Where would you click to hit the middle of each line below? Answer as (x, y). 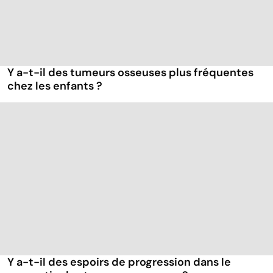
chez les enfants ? (55, 86)
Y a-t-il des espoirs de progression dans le (119, 262)
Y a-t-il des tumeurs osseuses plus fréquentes (130, 73)
